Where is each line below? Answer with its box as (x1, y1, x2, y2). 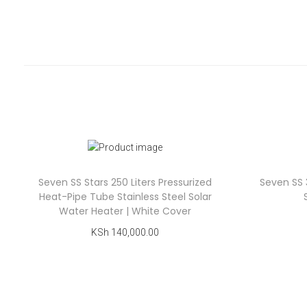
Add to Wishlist (101, 278, 167, 289)
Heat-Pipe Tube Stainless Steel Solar (38, 190, 212, 204)
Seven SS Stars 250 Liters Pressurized (38, 175, 212, 190)
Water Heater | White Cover (59, 204, 192, 219)
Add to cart (108, 247, 156, 259)
